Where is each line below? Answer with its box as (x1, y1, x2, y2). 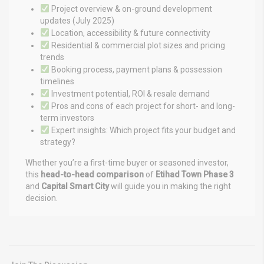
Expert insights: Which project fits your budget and (49, 125, 236, 135)
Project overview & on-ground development (49, 4, 212, 14)
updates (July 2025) (40, 15, 114, 25)
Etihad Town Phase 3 (156, 169, 234, 179)
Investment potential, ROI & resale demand (49, 88, 210, 98)
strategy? (40, 137, 75, 147)
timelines (40, 76, 74, 86)
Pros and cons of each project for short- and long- (49, 101, 235, 111)
